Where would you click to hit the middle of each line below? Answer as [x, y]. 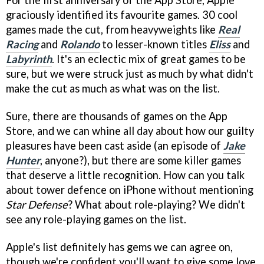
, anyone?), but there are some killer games [141, 160]
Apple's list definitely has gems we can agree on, [119, 247]
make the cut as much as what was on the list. [113, 88]
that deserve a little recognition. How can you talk [125, 175]
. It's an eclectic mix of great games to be [149, 59]
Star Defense [37, 204]
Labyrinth [29, 59]
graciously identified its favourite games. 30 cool [122, 14]
